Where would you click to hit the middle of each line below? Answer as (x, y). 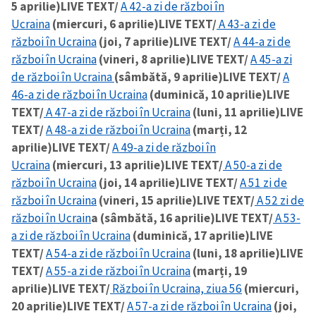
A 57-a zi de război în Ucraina (199, 306)
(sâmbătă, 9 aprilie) (169, 77)
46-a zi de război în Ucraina (79, 95)
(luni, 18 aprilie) (235, 254)
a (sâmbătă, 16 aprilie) (153, 218)
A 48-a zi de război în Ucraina (118, 130)
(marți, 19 (219, 271)
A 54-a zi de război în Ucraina (118, 254)
